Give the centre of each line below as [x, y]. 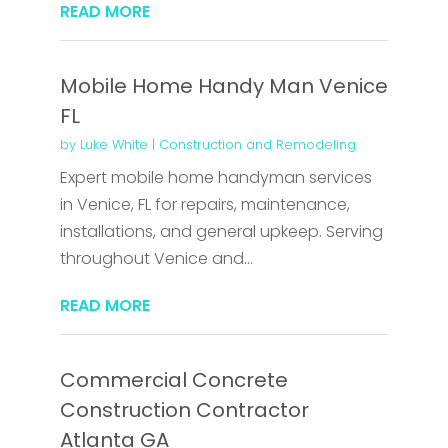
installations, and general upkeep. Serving [221, 232]
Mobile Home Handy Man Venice [223, 86]
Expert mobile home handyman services [215, 178]
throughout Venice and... [156, 259]
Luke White [113, 145]
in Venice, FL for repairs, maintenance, [204, 205]
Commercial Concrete [173, 380]
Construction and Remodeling [257, 145]
